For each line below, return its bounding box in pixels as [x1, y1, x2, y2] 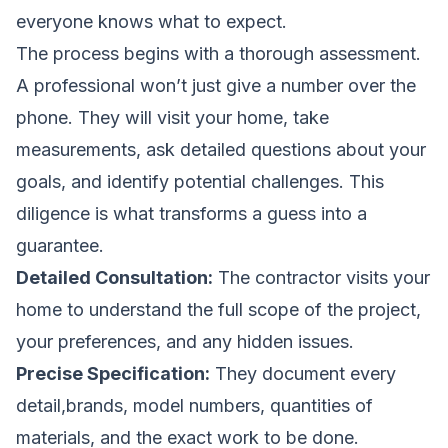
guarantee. [16, 234, 104, 256]
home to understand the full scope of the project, [16, 298, 421, 320]
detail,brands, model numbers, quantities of [16, 394, 373, 416]
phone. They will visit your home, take [16, 106, 329, 128]
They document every [210, 362, 396, 384]
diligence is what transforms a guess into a [16, 202, 367, 224]
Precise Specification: [16, 362, 210, 384]
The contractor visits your [213, 266, 430, 288]
